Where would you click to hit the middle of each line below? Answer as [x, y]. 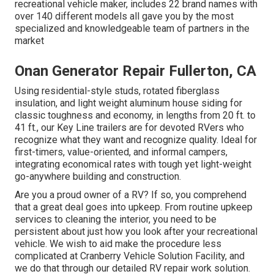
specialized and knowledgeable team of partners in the [132, 28]
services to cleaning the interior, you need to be [116, 219]
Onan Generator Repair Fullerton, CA [135, 71]
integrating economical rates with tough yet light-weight [133, 164]
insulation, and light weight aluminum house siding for [128, 103]
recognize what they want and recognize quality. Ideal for [136, 139]
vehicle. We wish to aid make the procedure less [118, 243]
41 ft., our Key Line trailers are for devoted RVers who [129, 127]
